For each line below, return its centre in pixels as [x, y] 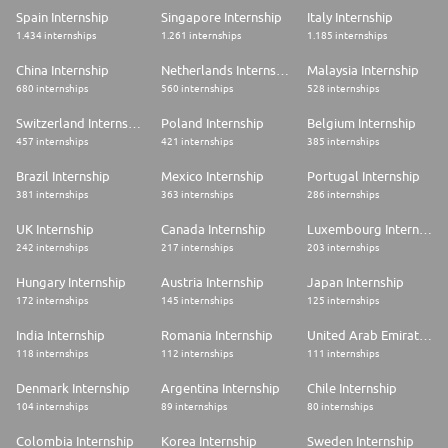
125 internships [342, 300]
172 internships [52, 300]
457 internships [52, 141]
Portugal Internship [363, 176]
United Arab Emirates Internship [425, 335]
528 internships [342, 88]
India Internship [60, 335]
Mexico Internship [213, 176]
